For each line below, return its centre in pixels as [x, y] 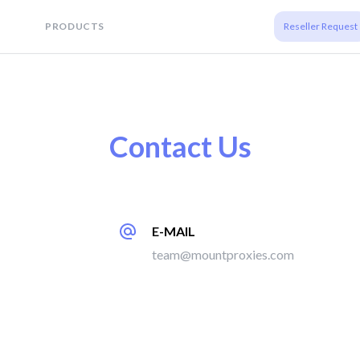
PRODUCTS [75, 26]
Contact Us [180, 146]
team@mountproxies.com [223, 254]
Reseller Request [321, 26]
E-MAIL [174, 231]
